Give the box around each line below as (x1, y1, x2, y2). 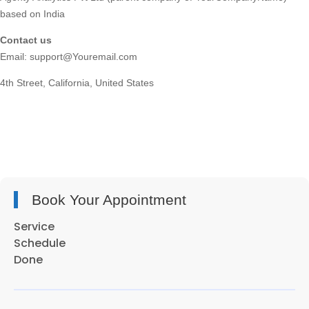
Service (14, 219, 54, 235)
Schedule (14, 235, 66, 252)
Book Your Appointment (32, 192, 186, 208)
